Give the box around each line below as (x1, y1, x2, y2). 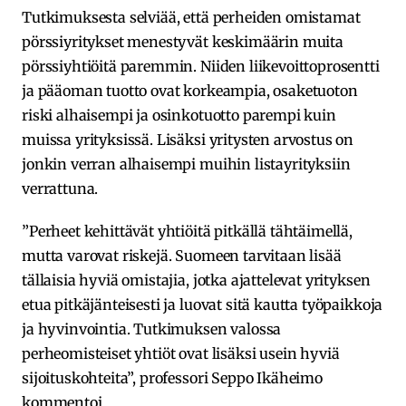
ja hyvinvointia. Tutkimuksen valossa (22, 319, 282, 338)
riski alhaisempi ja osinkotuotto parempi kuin (22, 105, 336, 124)
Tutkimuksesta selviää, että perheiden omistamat (22, 7, 361, 26)
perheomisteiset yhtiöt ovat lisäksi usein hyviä (22, 343, 340, 362)
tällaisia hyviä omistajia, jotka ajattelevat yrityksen (22, 270, 371, 289)
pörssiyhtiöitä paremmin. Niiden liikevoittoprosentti (22, 56, 380, 75)
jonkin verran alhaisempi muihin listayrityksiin (22, 154, 351, 173)
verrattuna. (22, 179, 99, 198)
